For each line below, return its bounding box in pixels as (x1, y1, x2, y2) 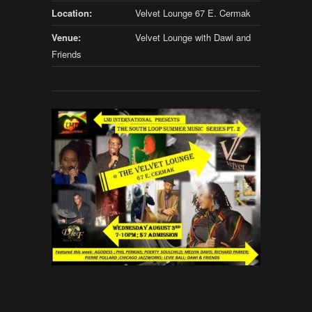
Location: (52, 6, 92, 19)
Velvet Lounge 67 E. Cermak (135, 6, 251, 19)
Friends (52, 47, 81, 61)
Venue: (52, 31, 81, 44)
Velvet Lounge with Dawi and (135, 31, 251, 44)
